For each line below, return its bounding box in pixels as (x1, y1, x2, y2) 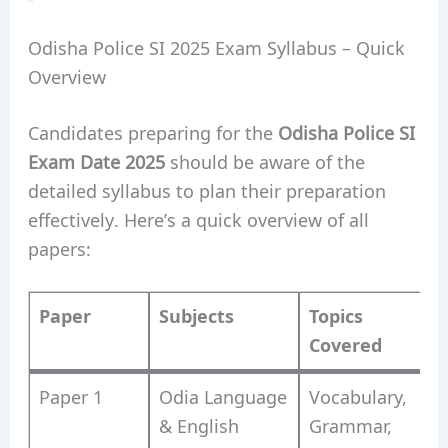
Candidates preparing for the (27, 118, 278, 145)
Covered (308, 333, 382, 358)
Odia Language (158, 385, 287, 410)
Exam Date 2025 (27, 147, 165, 174)
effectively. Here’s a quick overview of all (27, 205, 369, 232)
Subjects (158, 304, 234, 329)
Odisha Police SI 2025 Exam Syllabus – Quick (27, 33, 405, 60)
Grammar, (308, 414, 392, 439)
